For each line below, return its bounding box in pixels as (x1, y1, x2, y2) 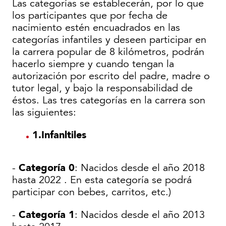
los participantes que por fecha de (12, 10, 167, 22)
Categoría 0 (19, 161, 75, 174)
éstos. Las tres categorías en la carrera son (12, 94, 205, 107)
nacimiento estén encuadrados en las (12, 22, 180, 34)
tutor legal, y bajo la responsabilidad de (12, 82, 193, 95)
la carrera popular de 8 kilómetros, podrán (12, 46, 204, 59)
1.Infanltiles (32, 129, 86, 141)
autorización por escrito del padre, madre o (12, 70, 210, 83)
